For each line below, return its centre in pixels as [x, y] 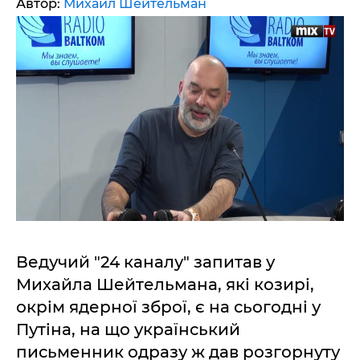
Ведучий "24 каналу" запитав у [145, 262]
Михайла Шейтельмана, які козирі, [165, 284]
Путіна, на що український [128, 329]
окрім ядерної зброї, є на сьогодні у [168, 307]
